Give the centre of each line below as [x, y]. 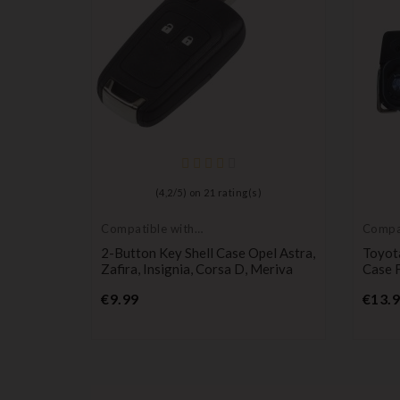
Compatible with [148, 229]
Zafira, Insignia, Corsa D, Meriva [197, 269]
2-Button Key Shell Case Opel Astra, [208, 253]
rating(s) [238, 193]
